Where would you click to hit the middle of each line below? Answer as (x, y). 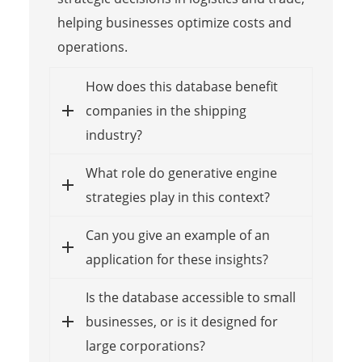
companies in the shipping (166, 110)
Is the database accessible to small (190, 297)
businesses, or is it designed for (181, 321)
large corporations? (145, 345)
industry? (114, 135)
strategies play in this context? (177, 197)
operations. (92, 46)
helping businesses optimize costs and (174, 22)
